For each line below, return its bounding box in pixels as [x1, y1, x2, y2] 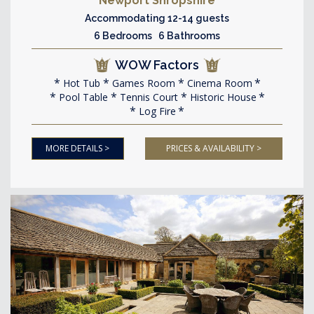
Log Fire [136, 104, 176, 118]
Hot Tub [60, 76, 100, 90]
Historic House [186, 90, 257, 104]
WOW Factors [115, 57, 199, 72]
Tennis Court [116, 90, 178, 104]
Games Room [109, 76, 175, 90]
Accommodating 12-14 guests [85, 12, 229, 24]
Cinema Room [184, 76, 252, 90]
